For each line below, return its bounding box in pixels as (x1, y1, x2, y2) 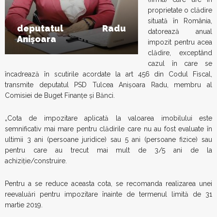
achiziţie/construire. (5, 157, 67, 165)
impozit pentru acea (148, 38, 212, 46)
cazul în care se (148, 60, 212, 67)
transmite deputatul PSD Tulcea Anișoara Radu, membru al (5, 81, 212, 89)
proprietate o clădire (148, 6, 212, 14)
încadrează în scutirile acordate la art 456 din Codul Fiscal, (5, 70, 212, 78)
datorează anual (148, 28, 212, 35)
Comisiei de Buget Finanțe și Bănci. (5, 92, 115, 99)
